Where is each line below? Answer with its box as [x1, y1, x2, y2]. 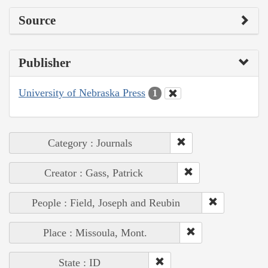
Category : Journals [48, 137, 132, 150]
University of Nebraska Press [19, 86, 145, 99]
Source [19, 13, 56, 28]
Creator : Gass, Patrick [44, 167, 143, 179]
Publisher [19, 55, 71, 70]
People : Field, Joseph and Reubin [32, 197, 180, 209]
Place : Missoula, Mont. [42, 227, 147, 239]
